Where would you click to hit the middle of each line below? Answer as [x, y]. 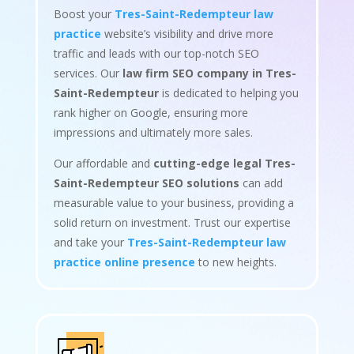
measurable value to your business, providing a [173, 202]
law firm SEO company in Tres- [209, 73]
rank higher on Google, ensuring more [151, 112]
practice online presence [124, 262]
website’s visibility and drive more [187, 33]
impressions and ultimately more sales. [153, 132]
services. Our [88, 73]
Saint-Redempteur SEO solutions [146, 183]
